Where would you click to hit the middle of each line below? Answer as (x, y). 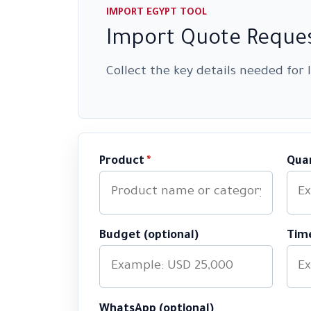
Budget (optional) (149, 236)
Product (123, 162)
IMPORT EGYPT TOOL (157, 13)
